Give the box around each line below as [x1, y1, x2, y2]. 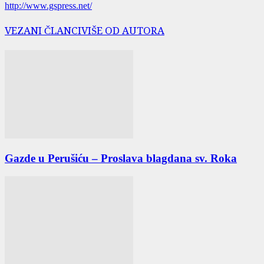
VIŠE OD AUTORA [81, 24, 164, 37]
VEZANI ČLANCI [5, 24, 81, 37]
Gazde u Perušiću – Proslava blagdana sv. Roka [5, 152, 237, 165]
